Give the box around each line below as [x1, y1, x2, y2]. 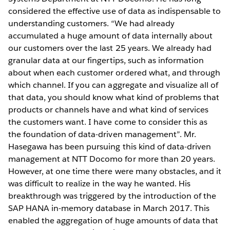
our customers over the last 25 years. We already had [8, 43, 212, 54]
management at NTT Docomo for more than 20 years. [8, 154, 215, 165]
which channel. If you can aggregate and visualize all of [8, 80, 219, 91]
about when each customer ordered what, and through [8, 67, 220, 79]
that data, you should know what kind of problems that [8, 92, 220, 103]
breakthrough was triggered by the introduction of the [8, 190, 217, 202]
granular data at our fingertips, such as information [8, 55, 204, 66]
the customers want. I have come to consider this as [8, 117, 207, 128]
